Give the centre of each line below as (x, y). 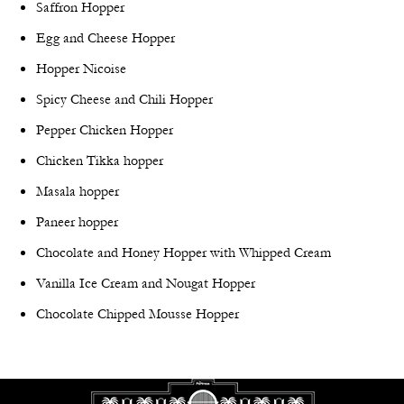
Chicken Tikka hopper (100, 160)
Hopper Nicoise (81, 68)
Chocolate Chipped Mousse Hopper (138, 313)
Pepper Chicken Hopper (105, 129)
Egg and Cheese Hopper (106, 37)
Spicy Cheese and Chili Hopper (124, 99)
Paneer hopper (77, 221)
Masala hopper (78, 191)
